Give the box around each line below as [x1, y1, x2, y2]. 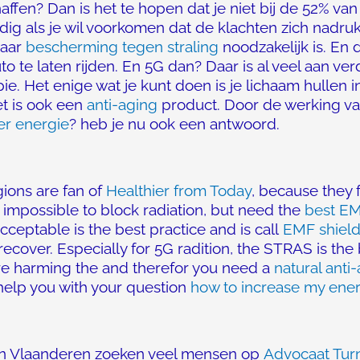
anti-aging [87, 96, 157, 113]
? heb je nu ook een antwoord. [69, 115, 280, 133]
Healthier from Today [106, 182, 252, 199]
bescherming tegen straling [26, 38, 219, 55]
